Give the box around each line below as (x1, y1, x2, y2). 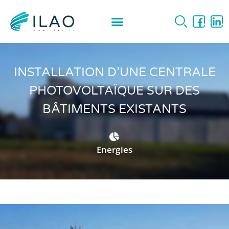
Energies (96, 144, 133, 155)
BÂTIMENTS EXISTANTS (42, 102, 187, 117)
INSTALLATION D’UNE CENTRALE (13, 65, 216, 80)
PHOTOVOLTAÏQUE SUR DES (29, 83, 200, 98)
